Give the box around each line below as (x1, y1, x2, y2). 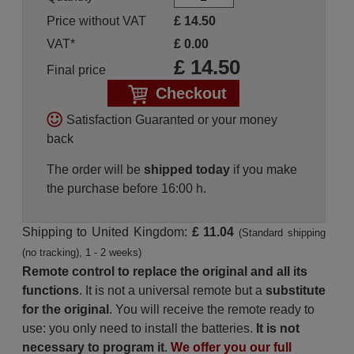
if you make (229, 163, 297, 176)
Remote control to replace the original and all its (21, 265, 307, 278)
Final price (46, 63, 106, 77)
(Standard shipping (239, 227, 326, 239)
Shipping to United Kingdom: (21, 225, 192, 239)
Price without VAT (46, 14, 146, 28)
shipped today (143, 163, 230, 176)
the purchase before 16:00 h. (46, 182, 206, 195)
